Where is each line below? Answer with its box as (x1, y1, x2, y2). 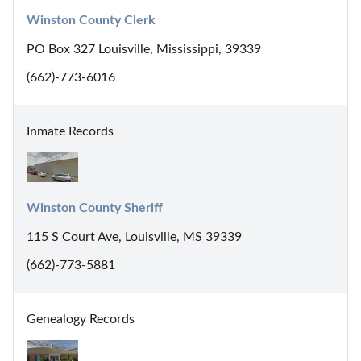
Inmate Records (27, 124, 114, 138)
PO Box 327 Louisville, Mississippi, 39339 (27, 42, 261, 56)
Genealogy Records (27, 313, 135, 326)
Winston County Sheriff (27, 201, 163, 215)
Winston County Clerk (27, 13, 156, 27)
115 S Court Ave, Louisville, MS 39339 (27, 230, 242, 244)
